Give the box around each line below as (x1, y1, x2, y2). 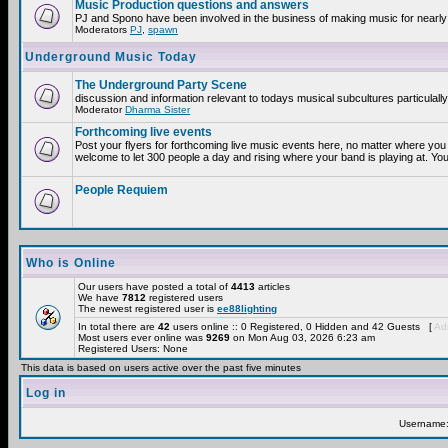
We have (78, 292, 122, 303)
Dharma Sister (125, 104, 190, 115)
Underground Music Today (25, 50, 197, 64)
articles (255, 281, 290, 292)
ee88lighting (217, 303, 277, 314)
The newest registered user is (78, 303, 217, 314)
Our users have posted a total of (78, 281, 231, 292)
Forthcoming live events (75, 125, 212, 139)
